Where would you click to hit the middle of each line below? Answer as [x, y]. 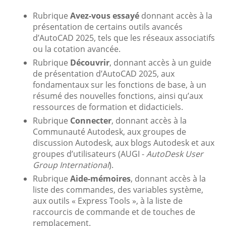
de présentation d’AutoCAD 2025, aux [104, 73]
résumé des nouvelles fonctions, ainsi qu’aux [118, 96]
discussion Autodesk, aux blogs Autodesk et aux [124, 143]
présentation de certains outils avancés [108, 26]
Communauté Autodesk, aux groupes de [109, 131]
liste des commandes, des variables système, [118, 189]
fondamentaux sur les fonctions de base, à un [120, 84]
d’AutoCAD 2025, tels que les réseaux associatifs [124, 38]
